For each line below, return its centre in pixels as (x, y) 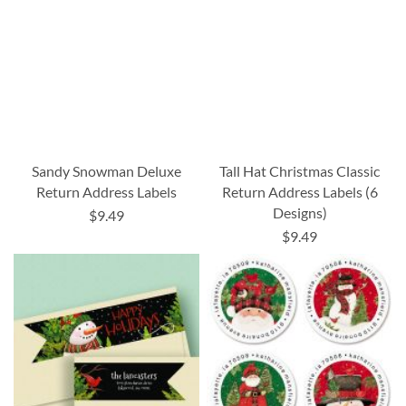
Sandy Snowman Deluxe (106, 171)
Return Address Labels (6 (300, 192)
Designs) (300, 213)
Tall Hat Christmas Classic (300, 171)
